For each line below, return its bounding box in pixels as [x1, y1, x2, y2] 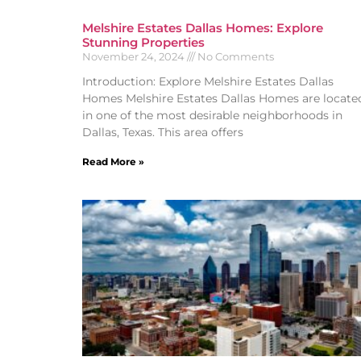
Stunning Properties [82, 34, 205, 50]
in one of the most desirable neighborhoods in [82, 107, 342, 122]
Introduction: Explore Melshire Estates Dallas [82, 73, 334, 89]
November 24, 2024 [82, 49, 187, 63]
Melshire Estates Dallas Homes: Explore [82, 19, 323, 35]
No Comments [195, 49, 274, 63]
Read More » [82, 155, 144, 168]
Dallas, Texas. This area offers [82, 124, 243, 139]
